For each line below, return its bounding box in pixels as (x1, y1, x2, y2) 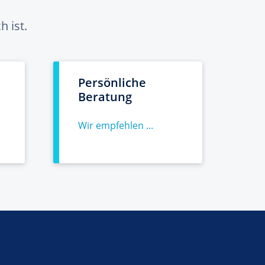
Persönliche (78, 75, 146, 91)
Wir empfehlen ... (78, 119, 153, 132)
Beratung (78, 89, 132, 105)
